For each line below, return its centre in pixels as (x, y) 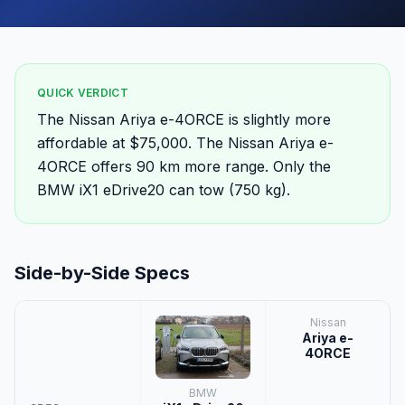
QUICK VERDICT (83, 93)
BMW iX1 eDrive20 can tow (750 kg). (164, 190)
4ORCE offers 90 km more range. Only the (184, 166)
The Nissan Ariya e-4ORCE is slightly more (184, 119)
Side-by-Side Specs (102, 273)
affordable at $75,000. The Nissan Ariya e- (185, 143)
